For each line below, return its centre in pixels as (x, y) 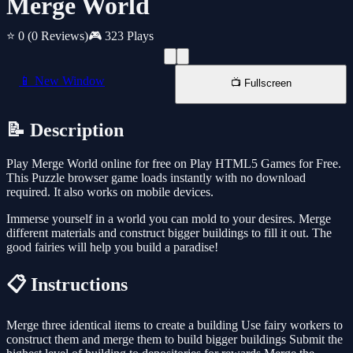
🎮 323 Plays (121, 36)
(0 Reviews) (58, 36)
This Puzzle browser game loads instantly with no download (156, 178)
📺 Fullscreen (261, 84)
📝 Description (65, 130)
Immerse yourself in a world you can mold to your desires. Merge (169, 219)
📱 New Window (62, 81)
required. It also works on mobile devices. (110, 192)
